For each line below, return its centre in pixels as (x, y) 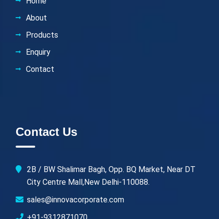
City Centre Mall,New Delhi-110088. (88, 182)
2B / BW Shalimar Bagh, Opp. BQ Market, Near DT (111, 169)
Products (42, 35)
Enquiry (38, 52)
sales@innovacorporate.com (76, 199)
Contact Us (46, 131)
